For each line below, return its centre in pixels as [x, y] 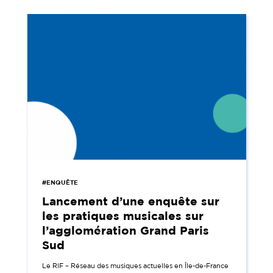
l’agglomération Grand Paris [126, 230]
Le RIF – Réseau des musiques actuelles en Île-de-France [136, 265]
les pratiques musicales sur [123, 215]
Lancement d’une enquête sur [131, 200]
